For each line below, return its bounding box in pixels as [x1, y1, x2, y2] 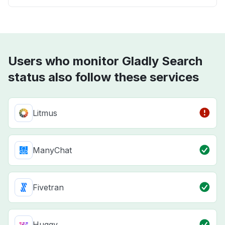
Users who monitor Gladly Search [8, 54, 202, 69]
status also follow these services [8, 70, 199, 85]
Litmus [33, 108, 57, 119]
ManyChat [33, 145, 72, 156]
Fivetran [33, 182, 64, 193]
